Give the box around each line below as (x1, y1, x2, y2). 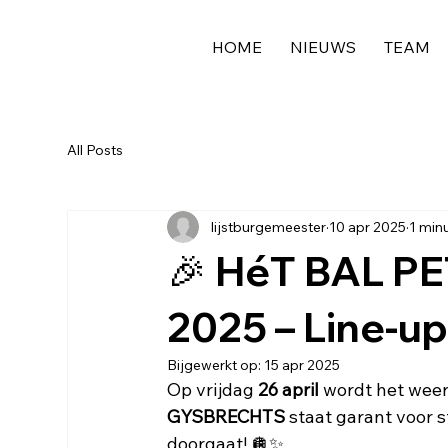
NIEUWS (290, 36, 357, 57)
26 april (258, 378, 320, 401)
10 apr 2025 (329, 217, 407, 236)
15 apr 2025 (264, 356, 341, 374)
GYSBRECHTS (167, 405, 286, 428)
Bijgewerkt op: (167, 356, 265, 374)
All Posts (67, 140, 124, 159)
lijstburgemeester (211, 217, 327, 236)
